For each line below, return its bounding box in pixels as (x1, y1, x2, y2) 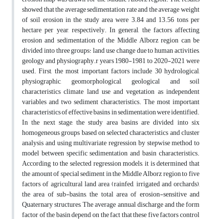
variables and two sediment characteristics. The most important (22, 95, 199, 109)
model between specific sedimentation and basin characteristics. (22, 147, 199, 160)
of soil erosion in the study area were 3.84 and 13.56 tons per (22, 13, 199, 27)
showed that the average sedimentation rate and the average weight (22, 3, 199, 17)
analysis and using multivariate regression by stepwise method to (22, 136, 199, 150)
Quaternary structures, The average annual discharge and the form (22, 198, 199, 212)
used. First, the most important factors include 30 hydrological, (22, 65, 199, 78)
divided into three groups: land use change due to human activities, (22, 44, 199, 58)
